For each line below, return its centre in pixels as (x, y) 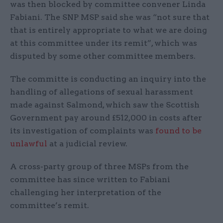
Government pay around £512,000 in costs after (106, 118)
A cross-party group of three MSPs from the (99, 167)
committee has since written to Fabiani (90, 180)
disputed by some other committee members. (103, 56)
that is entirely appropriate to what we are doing (109, 30)
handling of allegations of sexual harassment (102, 92)
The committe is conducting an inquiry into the (108, 79)
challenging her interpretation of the (86, 193)
